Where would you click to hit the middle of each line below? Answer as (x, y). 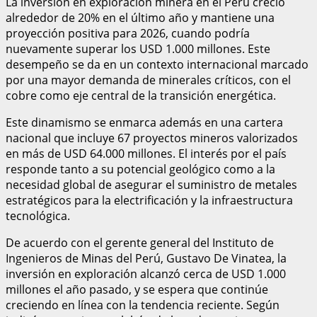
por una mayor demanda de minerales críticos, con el (148, 80)
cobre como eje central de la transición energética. (141, 95)
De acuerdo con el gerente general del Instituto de (140, 242)
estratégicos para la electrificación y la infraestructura (149, 200)
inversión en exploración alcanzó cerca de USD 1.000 (146, 273)
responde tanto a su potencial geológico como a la (140, 169)
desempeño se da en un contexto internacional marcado (157, 64)
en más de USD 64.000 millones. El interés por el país (146, 153)
